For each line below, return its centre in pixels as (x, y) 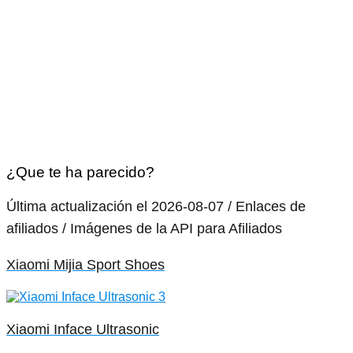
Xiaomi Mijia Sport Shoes (85, 264)
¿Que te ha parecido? (80, 172)
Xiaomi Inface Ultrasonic (83, 329)
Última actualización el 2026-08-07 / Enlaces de (156, 206)
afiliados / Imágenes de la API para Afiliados (144, 228)
